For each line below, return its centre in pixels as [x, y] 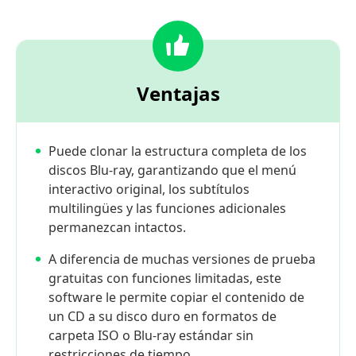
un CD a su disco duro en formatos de [163, 317]
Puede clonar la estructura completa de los [178, 151]
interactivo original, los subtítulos [149, 190]
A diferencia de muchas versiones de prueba [182, 259]
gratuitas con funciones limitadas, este [165, 279]
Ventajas [178, 94]
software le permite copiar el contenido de [176, 298]
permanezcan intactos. [117, 228]
